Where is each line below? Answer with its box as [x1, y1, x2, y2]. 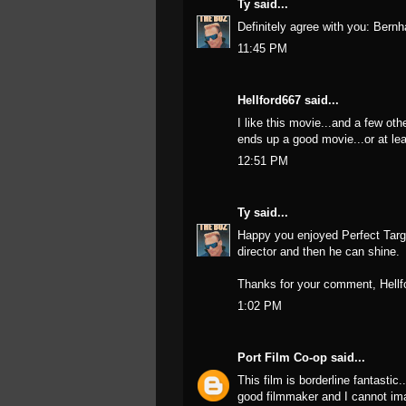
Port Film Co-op [237, 351, 327, 364]
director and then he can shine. [237, 244, 400, 258]
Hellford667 [237, 93, 301, 107]
